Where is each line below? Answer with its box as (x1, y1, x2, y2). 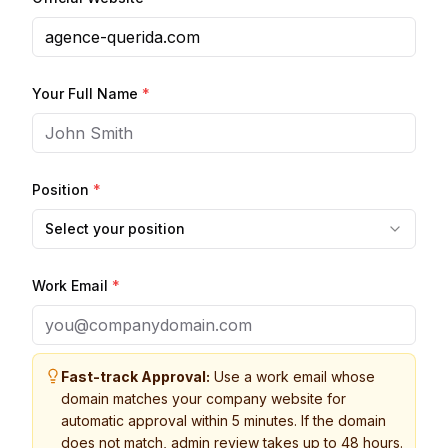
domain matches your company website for (61, 390, 346, 407)
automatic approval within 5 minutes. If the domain (61, 412, 386, 429)
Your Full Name (32, 85, 142, 102)
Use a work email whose (210, 368, 375, 385)
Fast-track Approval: (61, 368, 210, 385)
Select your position (45, 220, 185, 237)
